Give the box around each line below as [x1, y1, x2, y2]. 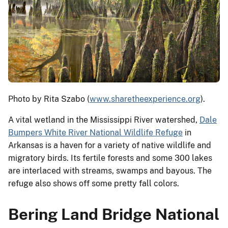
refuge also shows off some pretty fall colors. [8, 179, 179, 189]
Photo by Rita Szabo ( [8, 94, 90, 104]
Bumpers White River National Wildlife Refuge [8, 128, 183, 138]
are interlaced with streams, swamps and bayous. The [8, 166, 212, 176]
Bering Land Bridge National [8, 205, 219, 224]
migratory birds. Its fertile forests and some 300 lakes [8, 153, 212, 163]
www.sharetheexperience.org [90, 94, 201, 104]
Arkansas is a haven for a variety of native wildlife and [8, 140, 211, 151]
